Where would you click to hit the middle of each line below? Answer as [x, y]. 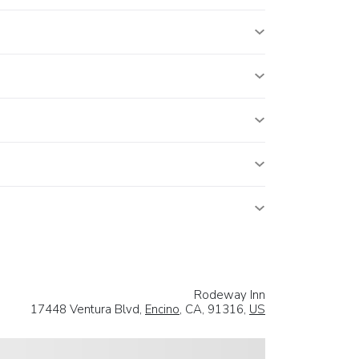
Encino [162, 309]
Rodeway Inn [230, 294]
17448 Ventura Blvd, [88, 309]
